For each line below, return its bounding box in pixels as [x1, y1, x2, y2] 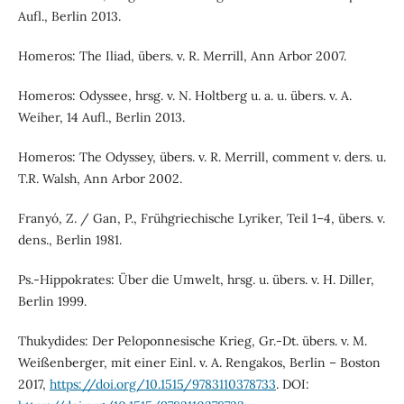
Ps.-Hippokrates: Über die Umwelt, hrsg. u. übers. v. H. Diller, [17, 271, 374, 289]
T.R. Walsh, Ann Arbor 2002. [17, 170, 182, 188]
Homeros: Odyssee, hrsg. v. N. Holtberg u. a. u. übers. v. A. [17, 87, 352, 105]
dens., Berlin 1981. [17, 232, 122, 249]
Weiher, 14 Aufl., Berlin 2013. [17, 109, 185, 126]
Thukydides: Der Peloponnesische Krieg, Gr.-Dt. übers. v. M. [17, 333, 367, 350]
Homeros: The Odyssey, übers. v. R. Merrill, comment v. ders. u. [17, 149, 386, 166]
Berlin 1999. [17, 293, 87, 310]
